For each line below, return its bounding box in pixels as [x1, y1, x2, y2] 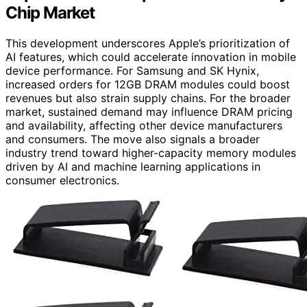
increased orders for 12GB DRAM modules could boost [5, 77, 290, 92]
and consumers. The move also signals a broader [5, 132, 260, 147]
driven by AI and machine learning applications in [5, 160, 260, 174]
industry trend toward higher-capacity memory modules [5, 146, 296, 160]
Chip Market [5, 3, 95, 23]
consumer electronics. [5, 173, 119, 188]
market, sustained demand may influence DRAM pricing [5, 105, 293, 119]
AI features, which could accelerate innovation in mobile [5, 50, 296, 64]
